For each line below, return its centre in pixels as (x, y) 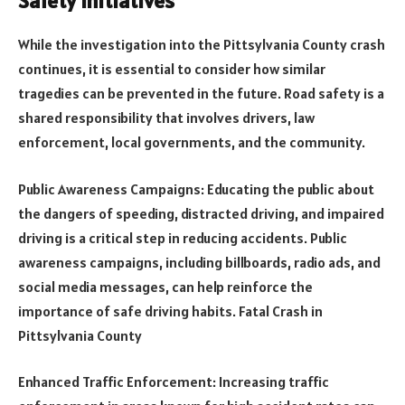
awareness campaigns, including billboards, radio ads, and (199, 262)
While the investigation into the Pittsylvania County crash (202, 45)
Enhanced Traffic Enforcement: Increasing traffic (174, 382)
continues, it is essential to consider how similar (172, 69)
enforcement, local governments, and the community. (192, 142)
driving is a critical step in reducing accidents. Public (183, 237)
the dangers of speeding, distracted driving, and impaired (201, 213)
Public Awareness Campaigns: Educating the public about (196, 188)
